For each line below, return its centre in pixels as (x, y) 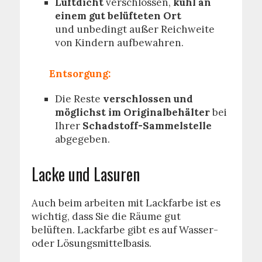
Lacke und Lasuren (85, 174)
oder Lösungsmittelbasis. (91, 243)
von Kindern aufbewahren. (119, 43)
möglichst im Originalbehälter (132, 112)
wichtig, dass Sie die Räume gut (106, 216)
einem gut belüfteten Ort (118, 16)
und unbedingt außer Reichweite (135, 29)
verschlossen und (148, 99)
